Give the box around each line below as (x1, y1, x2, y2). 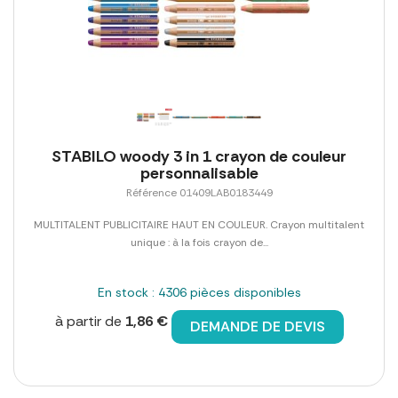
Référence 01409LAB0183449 (125, 186, 273, 201)
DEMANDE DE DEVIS (189, 317, 325, 337)
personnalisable (139, 163, 259, 185)
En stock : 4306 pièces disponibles (97, 284, 301, 301)
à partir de (54, 312, 125, 331)
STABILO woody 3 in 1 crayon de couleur (52, 146, 346, 168)
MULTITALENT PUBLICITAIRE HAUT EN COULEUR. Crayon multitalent (34, 218, 364, 233)
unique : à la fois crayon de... (130, 235, 268, 251)
